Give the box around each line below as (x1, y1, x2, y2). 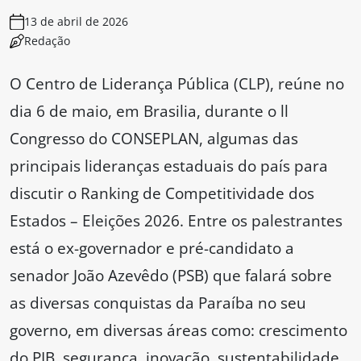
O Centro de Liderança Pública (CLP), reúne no (10, 73, 344, 95)
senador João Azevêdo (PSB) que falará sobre (10, 264, 332, 287)
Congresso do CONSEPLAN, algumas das (10, 127, 298, 150)
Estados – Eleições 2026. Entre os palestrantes (10, 210, 342, 232)
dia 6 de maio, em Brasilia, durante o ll (10, 100, 288, 122)
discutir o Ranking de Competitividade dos (10, 182, 314, 205)
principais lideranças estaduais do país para (10, 155, 328, 177)
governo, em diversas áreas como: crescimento (10, 319, 347, 342)
